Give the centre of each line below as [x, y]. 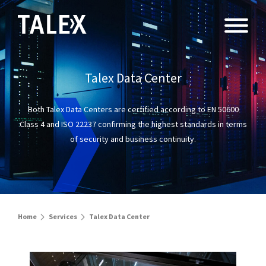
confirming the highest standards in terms [172, 124]
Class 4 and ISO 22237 [58, 124]
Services [63, 216]
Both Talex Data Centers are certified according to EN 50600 [133, 109]
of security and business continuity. [133, 139]
